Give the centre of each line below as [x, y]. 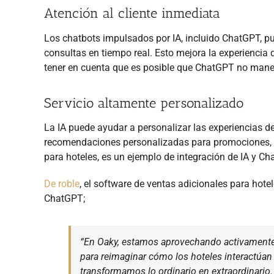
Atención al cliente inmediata [132, 13]
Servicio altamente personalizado [144, 103]
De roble [62, 184]
